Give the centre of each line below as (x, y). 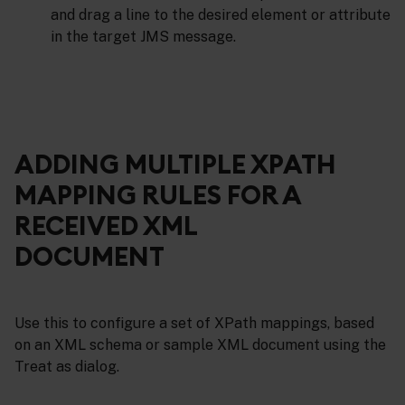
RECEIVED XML (106, 226)
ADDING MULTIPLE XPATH (175, 165)
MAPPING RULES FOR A (158, 195)
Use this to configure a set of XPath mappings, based (194, 324)
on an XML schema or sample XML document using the (200, 345)
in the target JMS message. (143, 37)
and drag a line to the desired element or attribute (221, 15)
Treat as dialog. (67, 367)
